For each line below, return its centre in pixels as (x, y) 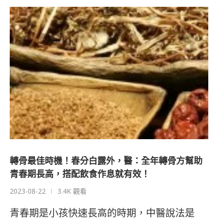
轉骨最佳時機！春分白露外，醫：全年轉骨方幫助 (106, 161)
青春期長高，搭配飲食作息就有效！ (80, 174)
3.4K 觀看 (72, 191)
